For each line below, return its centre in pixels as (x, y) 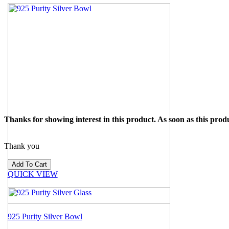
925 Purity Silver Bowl (45, 216)
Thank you (22, 146)
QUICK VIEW (32, 174)
